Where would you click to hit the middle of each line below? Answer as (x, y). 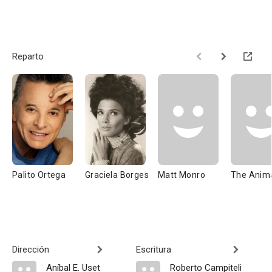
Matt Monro (182, 175)
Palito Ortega (39, 175)
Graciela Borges (117, 175)
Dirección (31, 250)
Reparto (28, 56)
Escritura (154, 250)
